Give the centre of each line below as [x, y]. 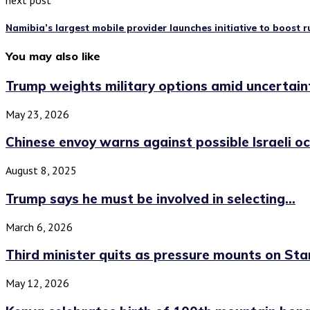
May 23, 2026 [37, 114]
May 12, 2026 [37, 283]
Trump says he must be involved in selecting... [151, 198]
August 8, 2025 [41, 171]
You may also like [53, 56]
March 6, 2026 [39, 227]
